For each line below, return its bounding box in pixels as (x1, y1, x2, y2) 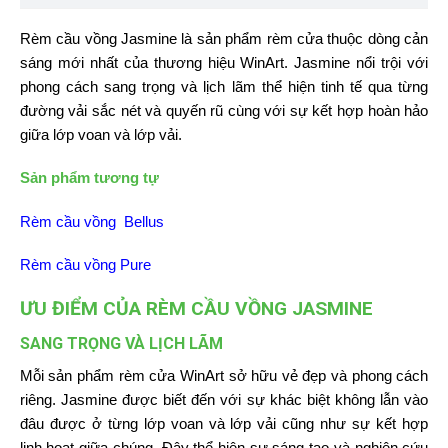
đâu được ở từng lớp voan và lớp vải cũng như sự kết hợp (19, 414, 429, 432)
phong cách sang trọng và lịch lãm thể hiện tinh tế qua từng (19, 77, 429, 95)
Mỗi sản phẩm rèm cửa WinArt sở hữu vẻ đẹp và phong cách (19, 366, 429, 384)
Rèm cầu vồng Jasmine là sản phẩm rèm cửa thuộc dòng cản (19, 29, 429, 47)
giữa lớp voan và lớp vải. (19, 125, 182, 143)
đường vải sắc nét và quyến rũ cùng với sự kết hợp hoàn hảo (19, 101, 429, 119)
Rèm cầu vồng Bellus (19, 212, 164, 230)
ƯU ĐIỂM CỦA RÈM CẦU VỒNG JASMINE (19, 296, 373, 320)
